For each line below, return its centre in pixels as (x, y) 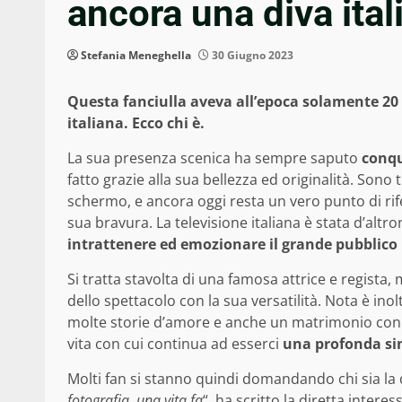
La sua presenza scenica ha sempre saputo (214, 158)
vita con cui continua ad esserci (173, 344)
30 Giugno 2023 (251, 56)
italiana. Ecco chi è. (136, 123)
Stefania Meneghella (136, 56)
